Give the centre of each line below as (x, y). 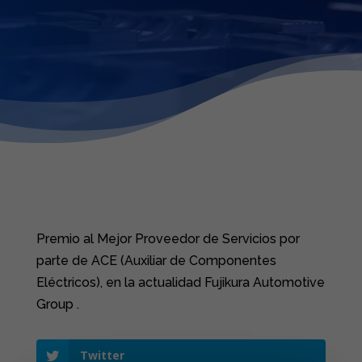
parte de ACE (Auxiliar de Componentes (156, 261)
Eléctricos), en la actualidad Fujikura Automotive (180, 282)
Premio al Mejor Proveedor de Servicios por (168, 239)
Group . (57, 304)
